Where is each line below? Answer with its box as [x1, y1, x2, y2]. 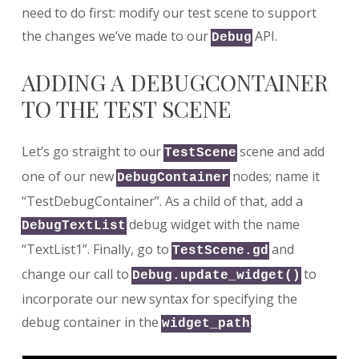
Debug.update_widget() [131, 268, 301, 283]
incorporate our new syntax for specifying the [21, 289, 297, 308]
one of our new [21, 167, 117, 185]
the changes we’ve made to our [21, 26, 212, 45]
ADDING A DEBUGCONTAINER [21, 67, 329, 97]
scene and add [236, 142, 325, 160]
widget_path [161, 316, 250, 331]
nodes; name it [228, 167, 320, 185]
